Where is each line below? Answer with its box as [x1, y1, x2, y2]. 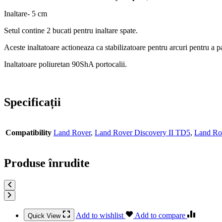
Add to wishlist [76, 211, 125, 220]
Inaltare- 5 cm [4, 9, 47, 18]
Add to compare [135, 211, 187, 220]
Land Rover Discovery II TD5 [95, 128, 190, 137]
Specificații [4, 96, 61, 109]
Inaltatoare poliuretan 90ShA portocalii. [4, 60, 127, 69]
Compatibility [5, 128, 52, 137]
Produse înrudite [4, 157, 90, 170]
